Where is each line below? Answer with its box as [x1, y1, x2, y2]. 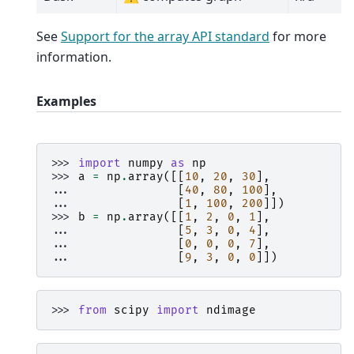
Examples [36, 92, 96, 111]
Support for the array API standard [61, 28, 269, 46]
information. [36, 48, 111, 66]
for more [269, 28, 326, 46]
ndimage [206, 303, 256, 317]
